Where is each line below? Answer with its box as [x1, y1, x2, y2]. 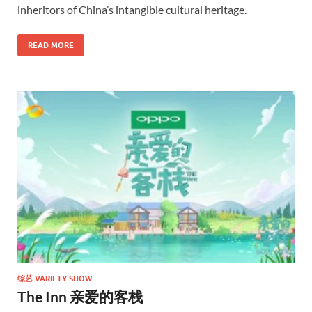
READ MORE [28, 40, 74, 50]
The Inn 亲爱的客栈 [17, 287, 143, 305]
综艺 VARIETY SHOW [17, 273, 92, 283]
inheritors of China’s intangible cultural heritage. [17, 2, 247, 16]
